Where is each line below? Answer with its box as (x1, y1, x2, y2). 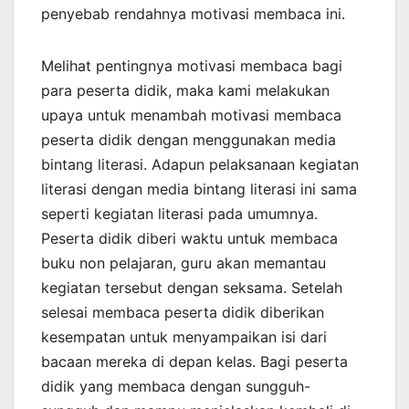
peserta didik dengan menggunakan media (41, 131, 336, 150)
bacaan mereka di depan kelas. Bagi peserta (41, 352, 348, 372)
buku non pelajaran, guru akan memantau (41, 254, 326, 273)
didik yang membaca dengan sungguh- (41, 377, 310, 396)
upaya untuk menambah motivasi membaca (41, 106, 341, 125)
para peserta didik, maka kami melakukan (41, 81, 330, 100)
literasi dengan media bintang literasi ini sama (41, 180, 357, 199)
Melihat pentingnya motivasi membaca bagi (41, 57, 342, 76)
